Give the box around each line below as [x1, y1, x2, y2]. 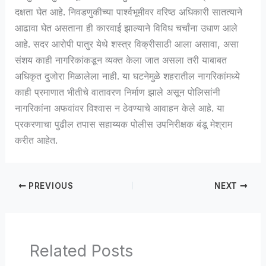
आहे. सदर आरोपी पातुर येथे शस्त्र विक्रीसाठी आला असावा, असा [15, 37, 239, 50]
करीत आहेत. [15, 134, 58, 146]
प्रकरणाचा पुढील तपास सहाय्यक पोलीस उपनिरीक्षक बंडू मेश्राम [15, 118, 233, 130]
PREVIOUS [26, 181, 74, 191]
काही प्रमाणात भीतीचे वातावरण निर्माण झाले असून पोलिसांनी [15, 85, 221, 98]
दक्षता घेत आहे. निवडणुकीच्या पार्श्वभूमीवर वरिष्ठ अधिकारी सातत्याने [15, 5, 243, 18]
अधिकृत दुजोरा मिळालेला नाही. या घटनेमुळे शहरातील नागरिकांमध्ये [15, 69, 240, 82]
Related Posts [29, 240, 133, 261]
